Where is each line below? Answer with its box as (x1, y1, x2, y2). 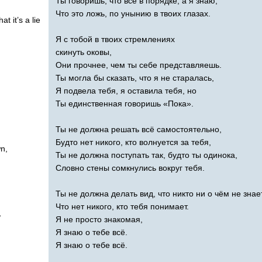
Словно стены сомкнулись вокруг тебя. (56, 163, 205, 173)
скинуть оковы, (56, 47, 112, 57)
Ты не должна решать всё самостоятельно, (56, 124, 222, 134)
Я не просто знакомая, (56, 214, 143, 224)
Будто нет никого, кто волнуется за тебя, (56, 137, 211, 147)
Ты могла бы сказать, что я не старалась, (56, 73, 214, 82)
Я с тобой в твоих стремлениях (56, 34, 175, 44)
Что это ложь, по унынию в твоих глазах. (56, 8, 211, 18)
